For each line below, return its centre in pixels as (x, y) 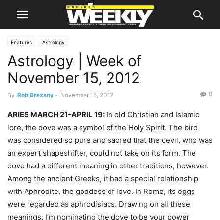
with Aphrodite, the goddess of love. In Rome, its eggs (101, 191)
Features (21, 42)
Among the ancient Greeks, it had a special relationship (103, 179)
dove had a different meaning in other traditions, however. (108, 166)
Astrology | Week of (75, 61)
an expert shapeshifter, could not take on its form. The (102, 153)
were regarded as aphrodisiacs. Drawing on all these (99, 204)
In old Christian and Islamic (153, 115)
